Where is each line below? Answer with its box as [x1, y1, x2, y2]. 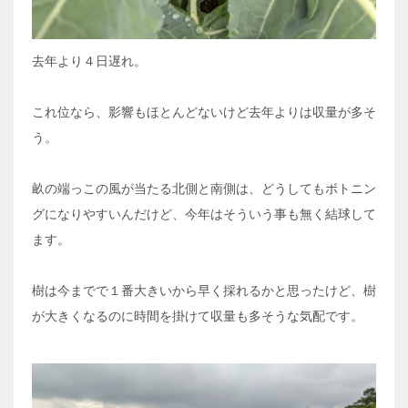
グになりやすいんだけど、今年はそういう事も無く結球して [32, 207, 376, 222]
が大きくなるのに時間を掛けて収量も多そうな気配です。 [32, 309, 363, 324]
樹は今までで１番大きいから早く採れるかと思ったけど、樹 [32, 283, 376, 299]
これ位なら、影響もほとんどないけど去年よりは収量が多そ [32, 105, 376, 120]
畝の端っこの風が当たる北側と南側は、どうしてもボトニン [32, 181, 376, 197]
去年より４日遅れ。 [32, 54, 147, 69]
